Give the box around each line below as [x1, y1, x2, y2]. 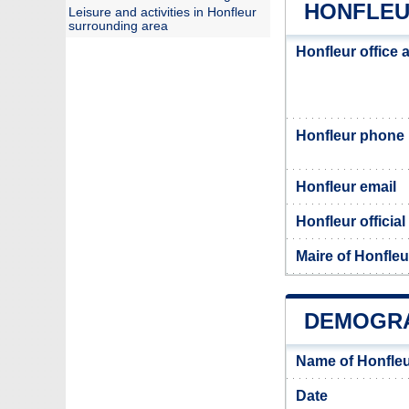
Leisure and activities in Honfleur [68, 5, 257, 19]
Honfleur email [296, 179, 396, 194]
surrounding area [68, 19, 168, 33]
